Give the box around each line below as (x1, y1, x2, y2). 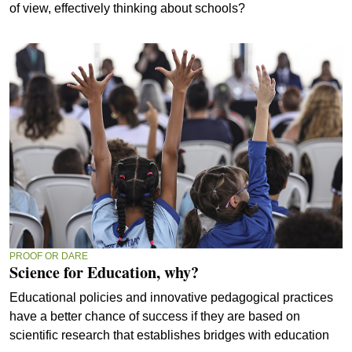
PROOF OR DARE (9, 251, 88, 262)
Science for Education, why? (9, 261, 199, 284)
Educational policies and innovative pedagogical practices (9, 291, 333, 305)
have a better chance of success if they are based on (9, 310, 300, 324)
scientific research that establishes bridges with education (9, 328, 329, 343)
